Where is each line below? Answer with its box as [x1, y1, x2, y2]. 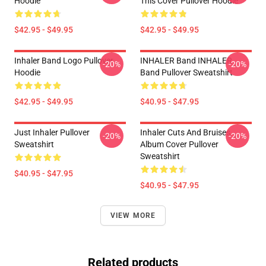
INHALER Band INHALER [140, 56, 232, 65]
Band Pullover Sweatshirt [140, 68, 233, 77]
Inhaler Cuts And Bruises [140, 128, 230, 137]
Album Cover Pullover [140, 140, 218, 149]
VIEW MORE [110, 211, 156, 220]
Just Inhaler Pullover [14, 128, 90, 137]
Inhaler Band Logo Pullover [14, 56, 113, 65]
